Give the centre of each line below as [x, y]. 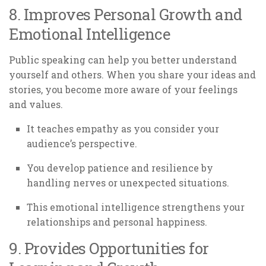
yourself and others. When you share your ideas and [132, 75]
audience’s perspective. [82, 143]
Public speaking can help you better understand [123, 60]
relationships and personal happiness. [117, 221]
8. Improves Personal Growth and [126, 15]
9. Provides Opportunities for [109, 248]
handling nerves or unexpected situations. [128, 182]
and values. [36, 104]
